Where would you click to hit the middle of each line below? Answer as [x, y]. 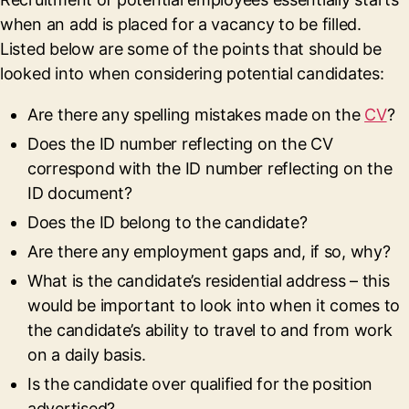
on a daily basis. [87, 355]
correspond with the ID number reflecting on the [210, 168]
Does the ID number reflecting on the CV [180, 144]
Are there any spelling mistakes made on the [196, 115]
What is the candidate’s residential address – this [209, 281]
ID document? [80, 193]
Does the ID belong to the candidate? [168, 222]
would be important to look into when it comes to [214, 305]
